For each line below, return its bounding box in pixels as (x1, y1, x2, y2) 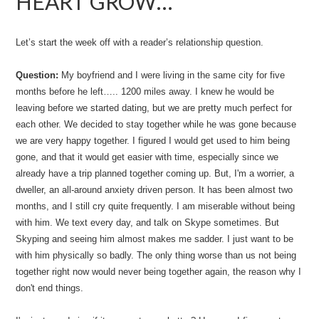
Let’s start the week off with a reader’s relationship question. (16, 37, 264, 48)
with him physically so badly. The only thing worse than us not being (16, 250, 297, 261)
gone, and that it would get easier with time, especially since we (16, 152, 279, 162)
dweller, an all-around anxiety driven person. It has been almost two (16, 184, 293, 195)
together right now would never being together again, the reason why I (16, 266, 302, 277)
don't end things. (16, 283, 84, 293)
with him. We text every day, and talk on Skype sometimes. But (16, 217, 280, 228)
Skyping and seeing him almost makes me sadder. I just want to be (16, 234, 294, 244)
